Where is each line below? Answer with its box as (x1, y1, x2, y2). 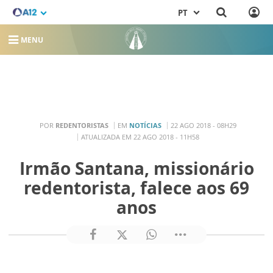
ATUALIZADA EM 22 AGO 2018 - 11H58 (80, 132, 199, 141)
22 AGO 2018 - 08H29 (171, 120, 236, 130)
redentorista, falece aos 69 (24, 176, 249, 200)
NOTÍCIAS (129, 120, 161, 130)
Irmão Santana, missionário (19, 157, 254, 180)
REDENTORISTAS (55, 120, 108, 130)
